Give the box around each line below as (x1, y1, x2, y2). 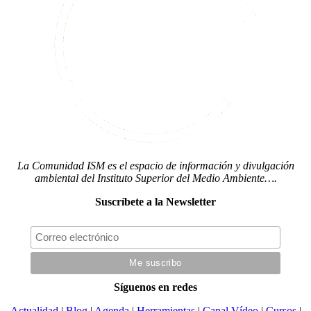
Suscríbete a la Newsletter (95, 195, 216, 208)
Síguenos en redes (114, 280, 197, 293)
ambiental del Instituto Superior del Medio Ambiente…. (34, 171, 277, 184)
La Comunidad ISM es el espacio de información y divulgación (17, 159, 294, 171)
